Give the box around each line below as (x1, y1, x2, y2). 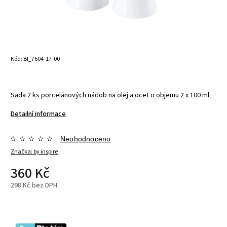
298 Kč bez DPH (11, 180, 57, 191)
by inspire (33, 147, 58, 156)
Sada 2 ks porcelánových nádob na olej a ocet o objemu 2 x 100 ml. (11, 90, 211, 100)
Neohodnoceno (60, 134, 111, 143)
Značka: (11, 147, 33, 156)
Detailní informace (11, 108, 66, 119)
